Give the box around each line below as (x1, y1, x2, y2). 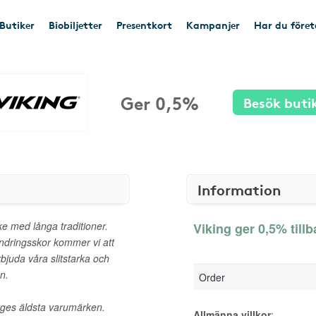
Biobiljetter (49, 18, 102, 32)
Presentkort (116, 18, 172, 32)
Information (197, 179, 281, 199)
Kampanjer (186, 18, 240, 32)
